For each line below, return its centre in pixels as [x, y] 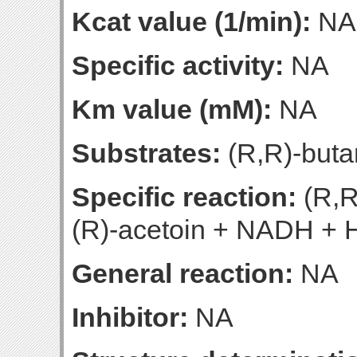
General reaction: [182, 273]
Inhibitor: [130, 317]
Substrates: [146, 153]
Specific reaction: [184, 197]
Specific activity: [178, 65]
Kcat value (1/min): [191, 22]
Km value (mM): [172, 109]
